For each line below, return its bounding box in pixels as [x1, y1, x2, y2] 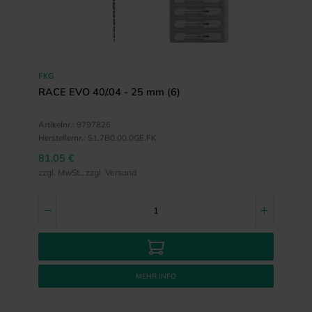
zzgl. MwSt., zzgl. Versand [38, 167, 136, 178]
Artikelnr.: [38, 119, 75, 130]
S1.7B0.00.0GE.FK [87, 132, 156, 143]
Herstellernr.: [38, 132, 86, 143]
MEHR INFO [136, 271, 176, 281]
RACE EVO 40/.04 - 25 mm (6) [38, 86, 180, 98]
